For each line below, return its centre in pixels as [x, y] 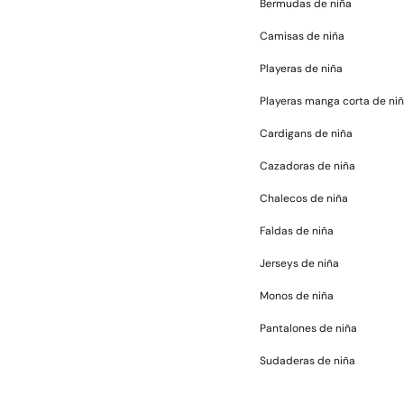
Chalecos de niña [304, 198]
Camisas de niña [302, 36]
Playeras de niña [301, 69]
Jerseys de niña [299, 263]
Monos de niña [297, 296]
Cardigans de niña [306, 133]
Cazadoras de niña [308, 166]
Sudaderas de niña [308, 361]
